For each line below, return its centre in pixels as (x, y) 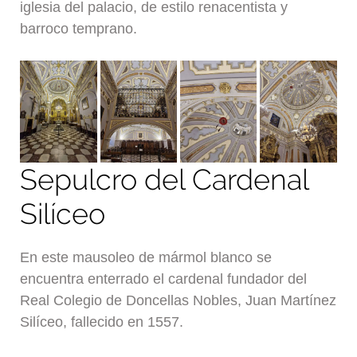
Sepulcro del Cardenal (165, 180)
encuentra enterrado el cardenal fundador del (164, 279)
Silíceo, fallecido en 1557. (102, 322)
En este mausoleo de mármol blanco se (146, 257)
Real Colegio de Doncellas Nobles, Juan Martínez (178, 300)
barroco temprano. (79, 29)
